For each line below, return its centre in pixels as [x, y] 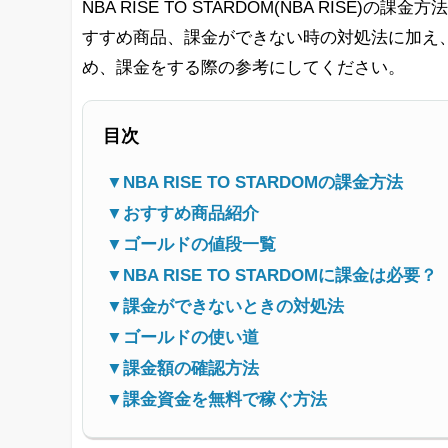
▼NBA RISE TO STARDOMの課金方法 [254, 183]
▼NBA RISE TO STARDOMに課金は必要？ [271, 276]
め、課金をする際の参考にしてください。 [243, 67]
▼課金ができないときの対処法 [225, 307]
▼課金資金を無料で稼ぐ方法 [216, 400]
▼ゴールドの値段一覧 [191, 245]
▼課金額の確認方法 [182, 369]
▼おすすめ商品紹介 [182, 214]
